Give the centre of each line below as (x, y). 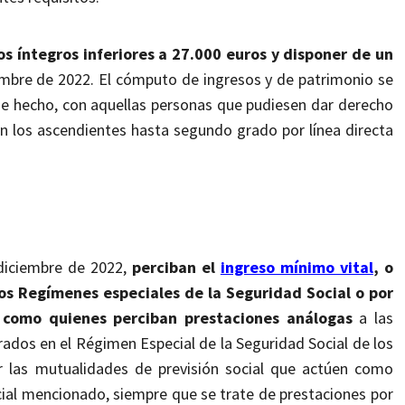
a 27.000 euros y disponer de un (276, 54)
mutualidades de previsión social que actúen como (214, 369)
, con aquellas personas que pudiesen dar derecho (223, 105)
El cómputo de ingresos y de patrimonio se (246, 80)
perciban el (173, 268)
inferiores (121, 54)
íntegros (47, 54)
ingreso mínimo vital (297, 268)
